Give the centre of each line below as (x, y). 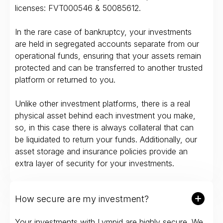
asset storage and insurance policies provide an (101, 152)
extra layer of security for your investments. (95, 164)
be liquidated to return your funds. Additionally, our (106, 140)
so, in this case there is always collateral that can (104, 128)
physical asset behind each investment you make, (105, 116)
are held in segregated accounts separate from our (107, 44)
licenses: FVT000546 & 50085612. (78, 8)
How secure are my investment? (82, 199)
